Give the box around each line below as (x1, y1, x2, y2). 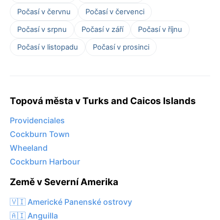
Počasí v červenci (85, 7, 144, 16)
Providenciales (10, 115, 65, 126)
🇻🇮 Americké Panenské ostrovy (10, 196, 132, 207)
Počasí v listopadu (17, 42, 78, 52)
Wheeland (10, 143, 48, 153)
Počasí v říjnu (138, 25, 182, 34)
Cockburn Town (10, 129, 70, 139)
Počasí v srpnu (17, 25, 67, 34)
